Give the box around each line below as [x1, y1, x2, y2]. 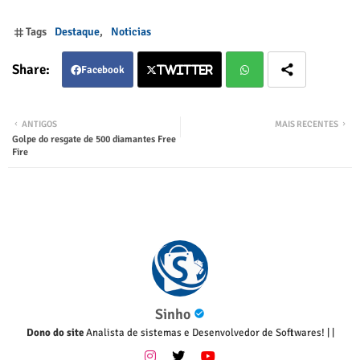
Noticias [111, 24, 151, 39]
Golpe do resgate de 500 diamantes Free [12, 133, 176, 145]
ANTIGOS [22, 118, 57, 129]
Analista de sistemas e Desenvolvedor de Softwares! [85, 325, 327, 339]
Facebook [81, 63, 125, 76]
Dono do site [26, 325, 84, 339]
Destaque [55, 24, 100, 39]
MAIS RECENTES [275, 118, 338, 129]
